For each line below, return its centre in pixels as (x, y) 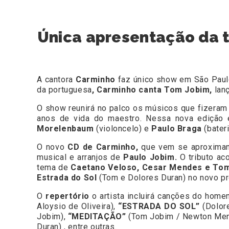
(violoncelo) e (123, 129)
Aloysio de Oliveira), (78, 207)
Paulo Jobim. (150, 157)
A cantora (56, 80)
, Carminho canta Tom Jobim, (152, 90)
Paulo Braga (177, 129)
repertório (67, 196)
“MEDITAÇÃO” (98, 217)
